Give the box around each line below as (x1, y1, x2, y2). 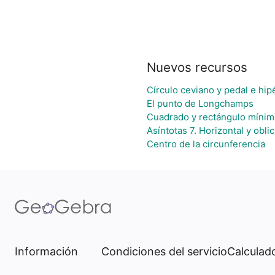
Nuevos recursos (146, 60, 247, 75)
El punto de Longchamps (146, 98, 254, 109)
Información (15, 245, 78, 258)
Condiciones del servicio (101, 245, 227, 258)
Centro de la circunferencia (146, 138, 265, 150)
